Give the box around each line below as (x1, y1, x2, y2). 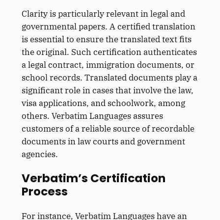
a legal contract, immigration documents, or (21, 59, 194, 70)
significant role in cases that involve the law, (21, 84, 193, 96)
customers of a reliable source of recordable (21, 123, 194, 134)
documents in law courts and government (21, 136, 185, 147)
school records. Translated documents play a (21, 72, 197, 83)
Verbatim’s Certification (21, 170, 165, 186)
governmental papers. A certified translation (21, 21, 195, 32)
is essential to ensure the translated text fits (21, 33, 192, 45)
